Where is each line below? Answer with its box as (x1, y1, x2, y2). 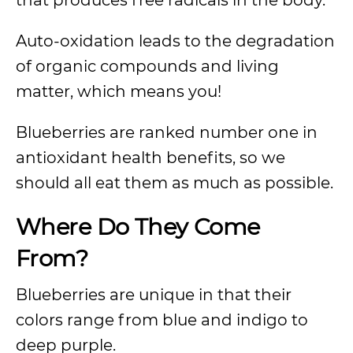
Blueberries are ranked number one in (16, 123, 318, 142)
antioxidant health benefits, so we (16, 148, 285, 167)
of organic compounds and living (16, 57, 279, 76)
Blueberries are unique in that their (16, 285, 292, 304)
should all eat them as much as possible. (16, 173, 337, 192)
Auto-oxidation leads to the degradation (16, 32, 335, 50)
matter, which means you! (16, 82, 225, 101)
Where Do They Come (16, 213, 260, 240)
